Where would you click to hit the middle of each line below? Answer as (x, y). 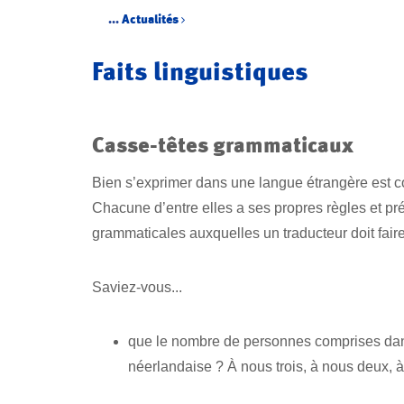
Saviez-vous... (137, 287)
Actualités (151, 19)
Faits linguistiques (200, 71)
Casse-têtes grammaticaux (223, 144)
